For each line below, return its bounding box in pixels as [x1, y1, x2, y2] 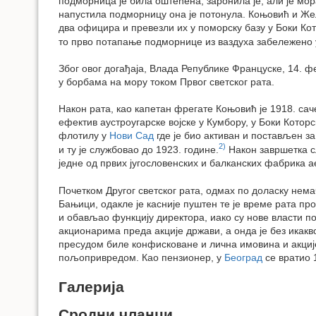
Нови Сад [109, 130, 154, 142]
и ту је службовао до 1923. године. [59, 144, 219, 156]
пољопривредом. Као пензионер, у [59, 251, 224, 263]
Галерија [59, 279, 124, 296]
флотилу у [59, 130, 109, 142]
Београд [224, 251, 262, 263]
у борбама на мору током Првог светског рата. [59, 75, 274, 87]
